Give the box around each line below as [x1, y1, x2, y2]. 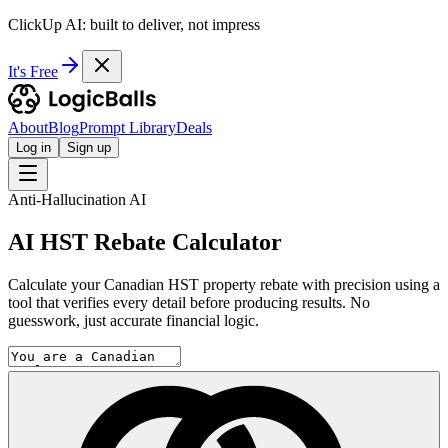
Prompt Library [79, 119, 176, 136]
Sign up [67, 140, 111, 155]
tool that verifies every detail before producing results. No [8, 293, 370, 311]
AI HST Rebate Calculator [8, 228, 282, 255]
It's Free [8, 63, 58, 80]
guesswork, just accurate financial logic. [8, 311, 259, 329]
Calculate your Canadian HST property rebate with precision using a [8, 275, 440, 293]
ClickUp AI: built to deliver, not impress [8, 16, 260, 33]
